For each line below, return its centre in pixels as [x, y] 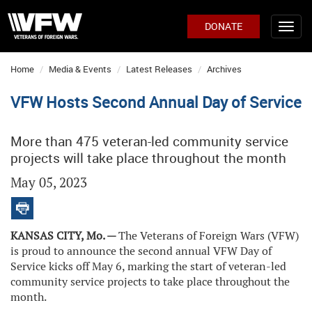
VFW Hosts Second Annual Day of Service [156, 102]
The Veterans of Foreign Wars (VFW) [209, 236]
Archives [224, 69]
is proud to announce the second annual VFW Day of [141, 251]
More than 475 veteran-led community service [149, 141]
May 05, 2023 [49, 183]
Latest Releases [159, 69]
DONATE [224, 26]
